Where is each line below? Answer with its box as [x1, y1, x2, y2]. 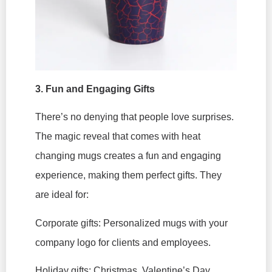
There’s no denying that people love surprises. [35, 112, 234, 123]
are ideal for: [35, 189, 89, 200]
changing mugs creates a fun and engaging [35, 151, 221, 161]
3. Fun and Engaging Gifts [35, 83, 155, 94]
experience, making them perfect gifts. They [35, 170, 222, 181]
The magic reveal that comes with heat [35, 131, 200, 142]
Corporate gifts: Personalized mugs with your [35, 217, 228, 228]
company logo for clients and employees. [35, 237, 211, 248]
